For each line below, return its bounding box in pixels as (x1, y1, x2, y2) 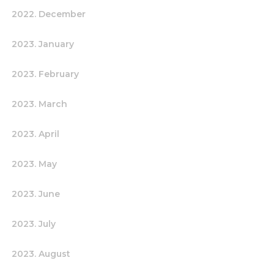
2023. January (12, 39, 74, 50)
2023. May (12, 158, 57, 169)
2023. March (12, 98, 67, 109)
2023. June (12, 188, 60, 199)
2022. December (12, 9, 86, 20)
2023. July (12, 218, 56, 229)
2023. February (12, 68, 79, 80)
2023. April (12, 128, 59, 139)
